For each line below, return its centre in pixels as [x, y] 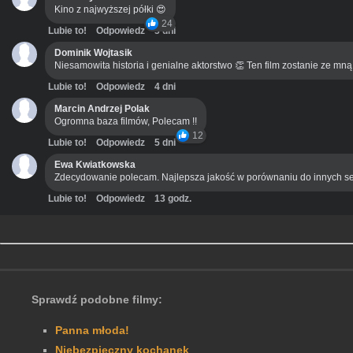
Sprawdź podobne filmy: [97, 300]
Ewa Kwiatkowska [95, 165]
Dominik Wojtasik [93, 53]
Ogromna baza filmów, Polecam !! [126, 122]
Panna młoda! [92, 331]
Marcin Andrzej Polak [102, 109]
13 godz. [173, 199]
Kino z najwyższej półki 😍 [110, 10]
